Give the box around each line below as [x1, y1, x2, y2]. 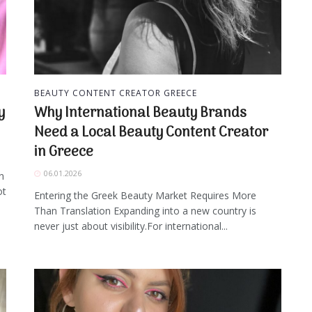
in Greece [34, 141, 93, 164]
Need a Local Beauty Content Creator [34, 122, 268, 145]
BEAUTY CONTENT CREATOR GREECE [34, 87, 197, 100]
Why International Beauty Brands [34, 102, 247, 125]
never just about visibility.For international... [34, 219, 228, 233]
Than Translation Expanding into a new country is [34, 204, 256, 218]
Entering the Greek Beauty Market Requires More [34, 189, 256, 203]
